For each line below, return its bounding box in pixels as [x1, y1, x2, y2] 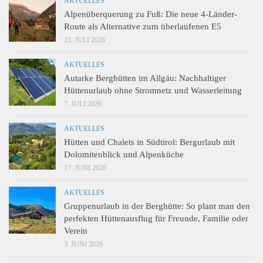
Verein [64, 225, 87, 235]
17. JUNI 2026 [64, 163, 106, 172]
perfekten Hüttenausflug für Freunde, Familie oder [64, 213, 248, 223]
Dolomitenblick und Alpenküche [64, 149, 184, 159]
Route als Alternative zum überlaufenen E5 [64, 21, 221, 31]
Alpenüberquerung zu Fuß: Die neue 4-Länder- [64, 9, 237, 19]
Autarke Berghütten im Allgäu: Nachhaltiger [64, 73, 226, 83]
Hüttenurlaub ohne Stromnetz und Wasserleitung [64, 85, 242, 95]
